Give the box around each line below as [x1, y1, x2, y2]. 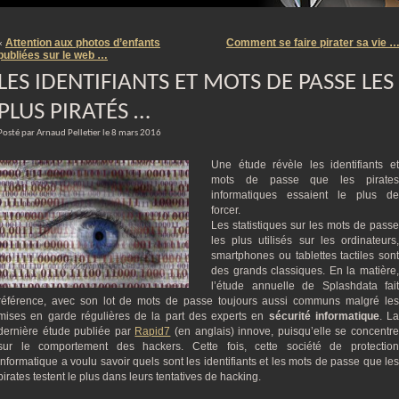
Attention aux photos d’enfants [5, 37, 160, 49]
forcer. [211, 204, 240, 216]
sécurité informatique [268, 310, 379, 322]
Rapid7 [134, 325, 171, 338]
